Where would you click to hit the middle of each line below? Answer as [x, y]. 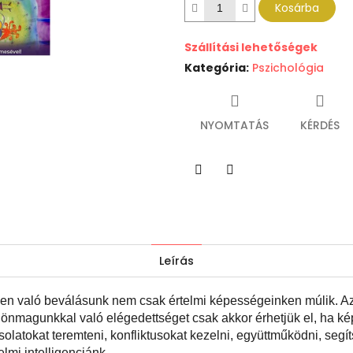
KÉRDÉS [320, 126]
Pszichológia [288, 68]
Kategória [215, 68]
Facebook [258, 192]
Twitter [218, 192]
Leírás [176, 261]
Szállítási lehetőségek [251, 48]
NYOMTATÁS [234, 126]
